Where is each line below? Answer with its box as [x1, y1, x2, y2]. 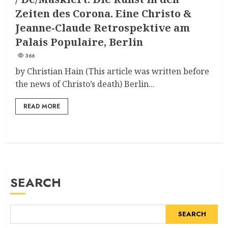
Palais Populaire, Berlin [15, 35, 143, 49]
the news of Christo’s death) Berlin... [15, 78, 155, 90]
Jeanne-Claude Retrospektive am [15, 20, 190, 35]
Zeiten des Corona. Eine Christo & [15, 6, 192, 20]
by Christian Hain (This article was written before [15, 65, 209, 77]
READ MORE [23, 101, 60, 111]
